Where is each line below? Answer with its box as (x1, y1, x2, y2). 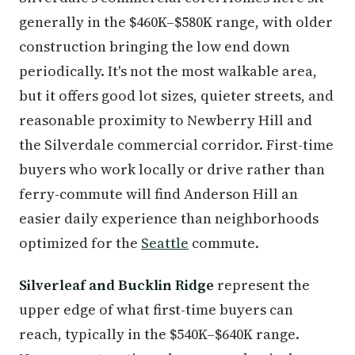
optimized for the (19, 232, 141, 253)
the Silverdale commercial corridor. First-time (19, 134, 334, 155)
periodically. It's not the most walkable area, (19, 60, 317, 81)
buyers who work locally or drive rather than (19, 158, 325, 179)
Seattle (141, 232, 189, 253)
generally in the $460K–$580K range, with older (19, 11, 333, 32)
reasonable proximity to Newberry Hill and (19, 109, 312, 130)
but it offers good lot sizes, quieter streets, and (19, 85, 334, 105)
